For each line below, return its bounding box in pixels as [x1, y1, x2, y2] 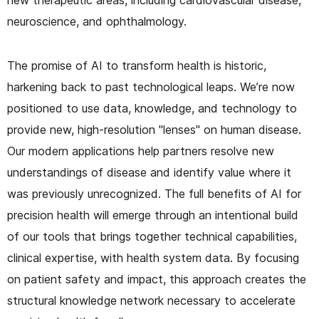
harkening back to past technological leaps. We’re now [7, 79, 295, 94]
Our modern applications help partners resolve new [7, 143, 274, 158]
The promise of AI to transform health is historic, [7, 58, 266, 73]
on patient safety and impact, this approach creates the [7, 271, 306, 286]
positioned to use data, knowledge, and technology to [7, 100, 297, 115]
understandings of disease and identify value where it [7, 164, 291, 179]
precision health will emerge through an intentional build [7, 207, 298, 222]
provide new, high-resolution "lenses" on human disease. [7, 122, 301, 137]
